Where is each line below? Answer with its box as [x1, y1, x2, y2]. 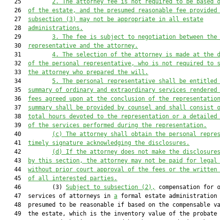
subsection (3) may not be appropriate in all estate [28, 16, 203, 23]
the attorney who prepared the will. [28, 69, 148, 76]
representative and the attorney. [28, 42, 138, 49]
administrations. [28, 25, 83, 31]
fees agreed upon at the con [28, 95, 121, 102]
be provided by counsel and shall [73, 104, 186, 111]
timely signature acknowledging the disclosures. [28, 139, 190, 146]
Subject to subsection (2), [66, 184, 155, 191]
